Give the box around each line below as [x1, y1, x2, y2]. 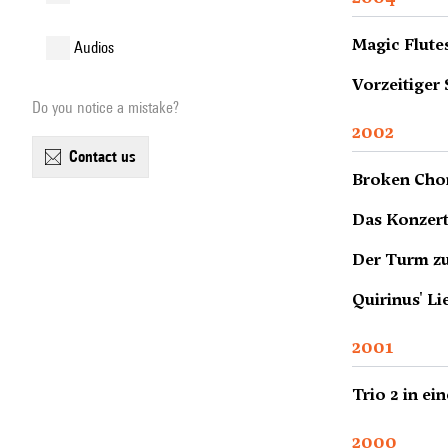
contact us [78, 147, 136, 166]
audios [83, 38, 114, 57]
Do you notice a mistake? [32, 98, 179, 117]
